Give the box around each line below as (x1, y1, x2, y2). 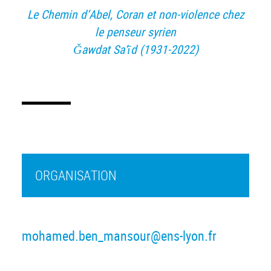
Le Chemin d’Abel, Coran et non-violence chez (27, 5, 244, 22)
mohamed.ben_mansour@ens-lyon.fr (22, 226, 217, 244)
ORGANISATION (34, 166, 117, 184)
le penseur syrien (95, 23, 176, 40)
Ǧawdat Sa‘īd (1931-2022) (73, 41, 198, 57)
